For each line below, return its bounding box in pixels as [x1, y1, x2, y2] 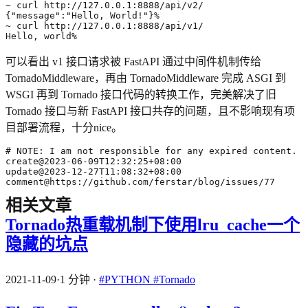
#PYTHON [99, 273, 153, 285]
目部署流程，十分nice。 [5, 121, 122, 133]
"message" [11, 10, 60, 21]
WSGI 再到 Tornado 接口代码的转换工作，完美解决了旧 [5, 88, 276, 100]
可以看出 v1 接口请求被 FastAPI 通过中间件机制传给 [5, 55, 261, 67]
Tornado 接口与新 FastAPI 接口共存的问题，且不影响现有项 [5, 104, 295, 117]
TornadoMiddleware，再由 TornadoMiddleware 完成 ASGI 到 [5, 71, 286, 84]
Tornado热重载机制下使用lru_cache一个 [5, 215, 300, 234]
